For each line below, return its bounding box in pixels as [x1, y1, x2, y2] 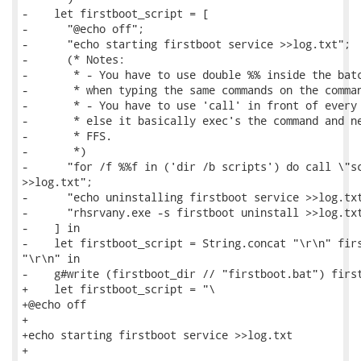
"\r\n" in [22, 251, 80, 266]
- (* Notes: [22, 52, 125, 67]
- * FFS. [22, 128, 112, 143]
